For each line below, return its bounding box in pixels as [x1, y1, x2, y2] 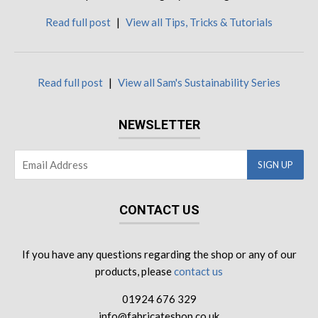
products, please [95, 265, 174, 278]
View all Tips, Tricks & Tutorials [126, 16, 273, 29]
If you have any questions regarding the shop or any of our [21, 248, 297, 261]
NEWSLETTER [118, 117, 200, 133]
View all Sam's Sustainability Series [118, 76, 280, 89]
